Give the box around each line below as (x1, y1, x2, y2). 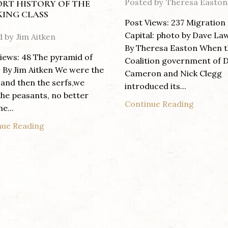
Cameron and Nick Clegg (125, 68, 222, 79)
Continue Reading (125, 99, 194, 109)
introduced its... (125, 81, 186, 92)
